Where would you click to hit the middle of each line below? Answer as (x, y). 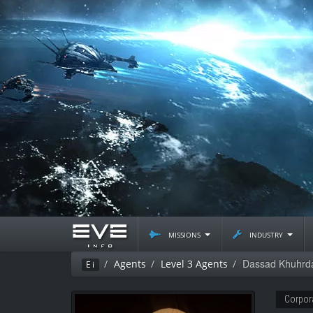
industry (266, 234)
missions (184, 234)
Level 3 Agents (194, 264)
